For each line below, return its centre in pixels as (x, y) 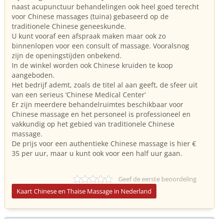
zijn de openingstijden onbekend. (67, 55)
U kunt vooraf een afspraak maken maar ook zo (89, 36)
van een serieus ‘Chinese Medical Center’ (79, 95)
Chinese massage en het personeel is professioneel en (101, 114)
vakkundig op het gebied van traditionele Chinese (93, 124)
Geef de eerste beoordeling (157, 179)
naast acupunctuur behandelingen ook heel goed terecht (105, 7)
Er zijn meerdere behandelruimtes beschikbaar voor (98, 104)
